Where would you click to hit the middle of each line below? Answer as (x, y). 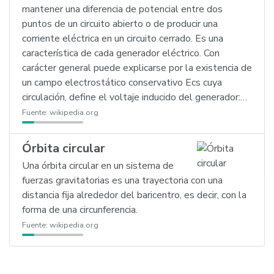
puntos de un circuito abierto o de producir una (120, 24)
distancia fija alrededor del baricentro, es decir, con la (134, 195)
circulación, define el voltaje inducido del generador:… (135, 97)
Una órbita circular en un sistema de (98, 166)
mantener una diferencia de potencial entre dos (122, 9)
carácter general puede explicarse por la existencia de (137, 68)
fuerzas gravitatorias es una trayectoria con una (122, 180)
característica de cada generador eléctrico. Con (121, 53)
